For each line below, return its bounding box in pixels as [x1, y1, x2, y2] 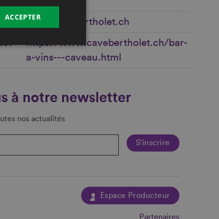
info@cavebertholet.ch [26, 17, 130, 27]
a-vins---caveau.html [26, 52, 122, 63]
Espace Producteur [98, 191, 170, 199]
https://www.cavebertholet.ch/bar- [26, 38, 188, 48]
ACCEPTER [4, 12, 41, 22]
